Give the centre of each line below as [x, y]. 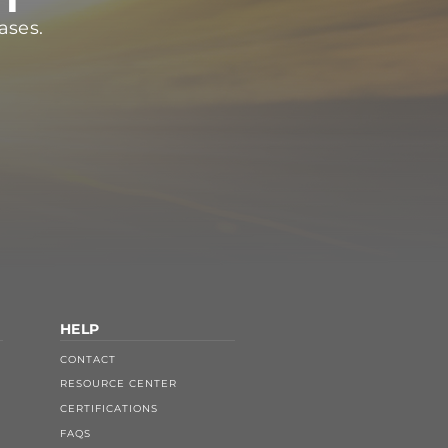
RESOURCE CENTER [118, 383]
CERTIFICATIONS [109, 408]
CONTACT [88, 359]
